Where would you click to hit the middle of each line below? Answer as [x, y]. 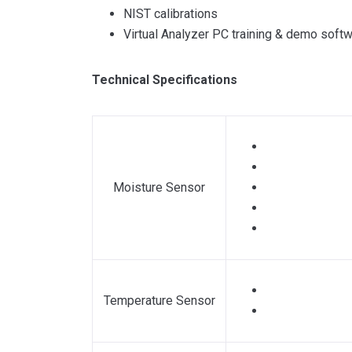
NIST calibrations [170, 14]
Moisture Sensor [159, 187]
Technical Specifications [165, 80]
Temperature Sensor [159, 301]
